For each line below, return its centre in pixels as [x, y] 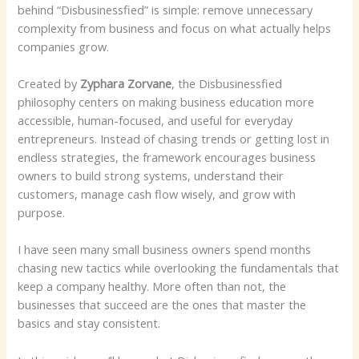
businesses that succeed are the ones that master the [162, 305]
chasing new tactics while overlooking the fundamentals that [179, 268]
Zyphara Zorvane [126, 83]
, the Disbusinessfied [227, 83]
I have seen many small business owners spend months [165, 250]
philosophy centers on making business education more [166, 101]
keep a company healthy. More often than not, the [152, 286]
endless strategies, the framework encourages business [167, 157]
